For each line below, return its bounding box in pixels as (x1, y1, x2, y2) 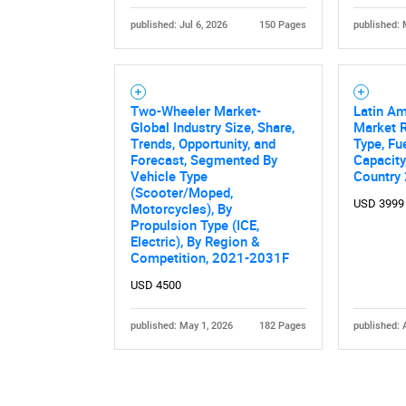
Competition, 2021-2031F (130, 248, 289, 267)
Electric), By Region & (130, 232, 260, 251)
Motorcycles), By (130, 199, 232, 218)
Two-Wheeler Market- (130, 101, 261, 121)
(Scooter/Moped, (130, 183, 233, 202)
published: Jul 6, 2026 (130, 19, 227, 32)
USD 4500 (130, 277, 181, 292)
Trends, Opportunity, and (130, 134, 275, 153)
